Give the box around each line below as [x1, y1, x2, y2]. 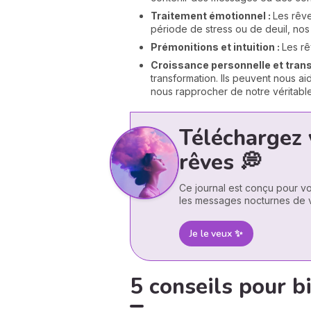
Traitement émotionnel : [151, 9, 273, 22]
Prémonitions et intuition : [151, 40, 282, 53]
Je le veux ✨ [190, 226, 243, 240]
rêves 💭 [179, 147, 262, 177]
